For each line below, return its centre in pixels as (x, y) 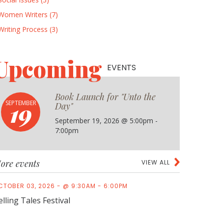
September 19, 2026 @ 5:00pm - (106, 121)
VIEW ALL (156, 162)
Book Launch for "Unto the (105, 97)
